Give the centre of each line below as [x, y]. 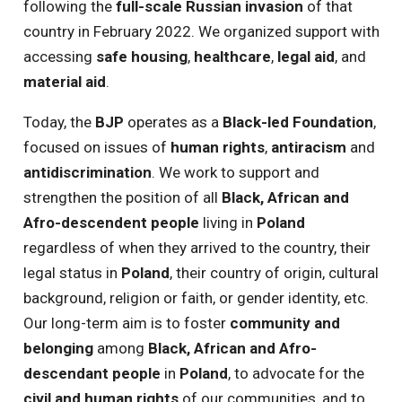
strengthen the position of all [122, 197]
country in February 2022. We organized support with [201, 31]
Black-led [257, 122]
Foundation [332, 122]
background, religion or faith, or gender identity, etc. [196, 298]
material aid [64, 82]
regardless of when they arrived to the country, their [197, 248]
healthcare [232, 57]
